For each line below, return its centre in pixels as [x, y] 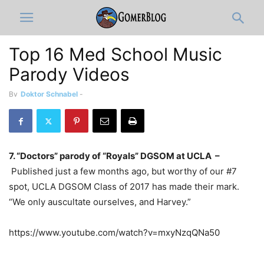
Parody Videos [69, 74]
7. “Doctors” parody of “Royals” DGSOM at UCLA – [114, 156]
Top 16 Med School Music [115, 54]
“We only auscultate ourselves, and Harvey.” [100, 202]
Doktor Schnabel [49, 94]
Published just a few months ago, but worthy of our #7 [123, 171]
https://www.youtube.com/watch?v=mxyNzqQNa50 [114, 232]
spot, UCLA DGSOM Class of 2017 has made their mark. [124, 187]
